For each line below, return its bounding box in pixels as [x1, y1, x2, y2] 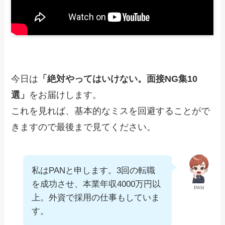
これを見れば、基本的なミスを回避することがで [11, 106, 210, 117]
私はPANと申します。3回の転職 [32, 166, 156, 175]
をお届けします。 [29, 90, 102, 100]
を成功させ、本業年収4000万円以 [32, 179, 161, 189]
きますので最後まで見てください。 [11, 122, 156, 133]
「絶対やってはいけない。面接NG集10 [38, 74, 198, 84]
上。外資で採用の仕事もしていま [32, 193, 160, 202]
